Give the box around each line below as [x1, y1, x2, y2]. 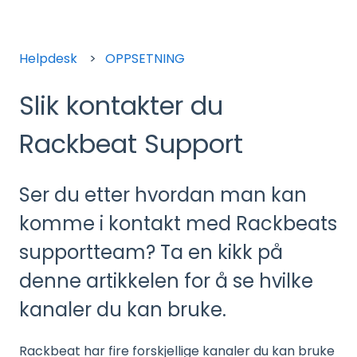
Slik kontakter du [19, 87, 223, 124]
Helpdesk [19, 49, 77, 68]
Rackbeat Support [19, 125, 243, 162]
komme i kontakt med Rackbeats [19, 210, 337, 237]
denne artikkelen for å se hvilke [19, 268, 313, 295]
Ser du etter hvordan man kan [19, 182, 307, 209]
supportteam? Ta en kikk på [19, 239, 283, 266]
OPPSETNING [105, 49, 186, 68]
